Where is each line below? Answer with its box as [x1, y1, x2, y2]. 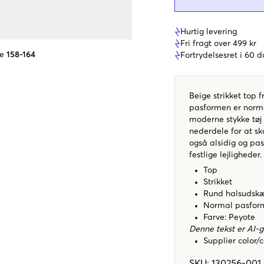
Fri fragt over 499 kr [180, 39, 256, 48]
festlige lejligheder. [189, 150, 262, 159]
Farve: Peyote [203, 213, 255, 222]
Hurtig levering [180, 27, 237, 36]
